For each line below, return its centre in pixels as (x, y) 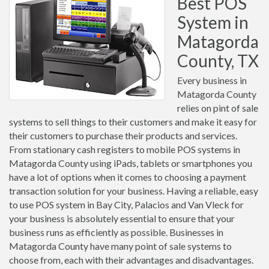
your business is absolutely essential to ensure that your (122, 218)
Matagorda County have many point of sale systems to (120, 246)
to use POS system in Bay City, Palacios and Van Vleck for (126, 204)
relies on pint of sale (218, 108)
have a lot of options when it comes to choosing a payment (128, 177)
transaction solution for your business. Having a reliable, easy (134, 191)
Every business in (212, 80)
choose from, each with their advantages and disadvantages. (131, 260)
